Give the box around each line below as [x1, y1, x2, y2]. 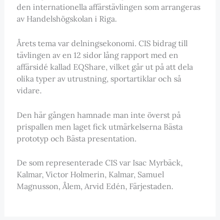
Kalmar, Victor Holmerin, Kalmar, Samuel [16, 169, 164, 180]
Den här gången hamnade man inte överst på [16, 110, 181, 120]
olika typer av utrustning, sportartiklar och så [16, 73, 181, 83]
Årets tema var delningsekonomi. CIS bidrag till [16, 38, 188, 48]
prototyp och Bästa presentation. [16, 133, 137, 143]
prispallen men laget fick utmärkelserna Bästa [16, 121, 183, 132]
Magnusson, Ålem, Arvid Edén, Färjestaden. [16, 181, 173, 192]
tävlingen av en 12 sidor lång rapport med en [16, 50, 178, 60]
